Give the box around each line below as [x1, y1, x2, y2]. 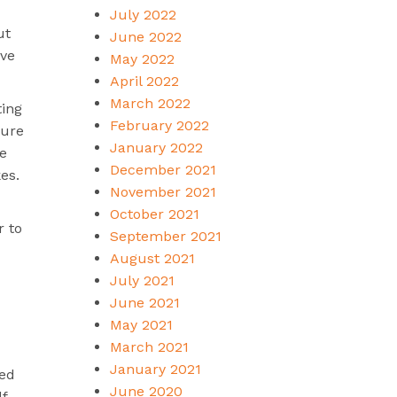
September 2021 [109, 227, 222, 245]
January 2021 [109, 360, 201, 378]
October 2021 [109, 205, 199, 222]
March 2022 [109, 94, 191, 112]
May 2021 [109, 315, 173, 333]
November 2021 [109, 183, 216, 200]
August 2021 [109, 249, 195, 267]
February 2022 [109, 116, 209, 134]
